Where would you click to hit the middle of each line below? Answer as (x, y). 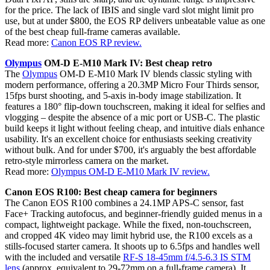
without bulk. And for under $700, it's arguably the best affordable (130, 150)
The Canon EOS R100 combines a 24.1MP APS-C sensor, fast (124, 203)
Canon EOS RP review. (96, 43)
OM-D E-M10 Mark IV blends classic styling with (155, 74)
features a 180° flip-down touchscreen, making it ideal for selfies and (135, 107)
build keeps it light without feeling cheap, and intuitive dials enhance (135, 128)
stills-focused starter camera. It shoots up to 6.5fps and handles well (132, 246)
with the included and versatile (64, 257)
